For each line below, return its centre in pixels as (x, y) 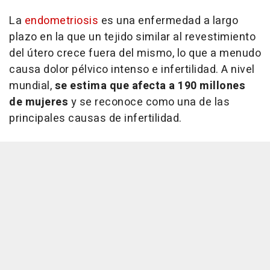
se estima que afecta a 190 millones (149, 86)
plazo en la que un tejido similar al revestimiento (132, 37)
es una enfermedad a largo (169, 20)
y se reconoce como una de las (149, 102)
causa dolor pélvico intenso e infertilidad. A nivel (132, 69)
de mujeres (39, 102)
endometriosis (63, 20)
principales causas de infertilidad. (96, 118)
